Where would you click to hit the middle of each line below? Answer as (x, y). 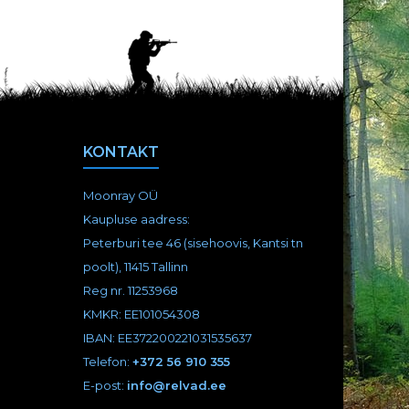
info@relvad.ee (177, 386)
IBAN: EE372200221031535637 (168, 338)
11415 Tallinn (156, 267)
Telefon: (108, 362)
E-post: (105, 386)
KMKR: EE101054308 (142, 315)
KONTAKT (121, 152)
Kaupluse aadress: (138, 220)
